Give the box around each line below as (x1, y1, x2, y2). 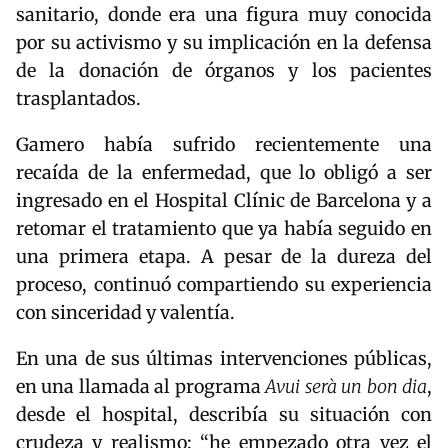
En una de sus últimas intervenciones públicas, (16, 347, 432, 371)
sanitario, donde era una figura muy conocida (16, 3, 432, 27)
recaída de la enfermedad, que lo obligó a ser (16, 161, 432, 185)
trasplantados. (16, 87, 141, 111)
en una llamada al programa (16, 375, 266, 399)
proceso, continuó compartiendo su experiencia (16, 273, 432, 297)
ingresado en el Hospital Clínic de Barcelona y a (16, 189, 432, 213)
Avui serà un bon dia (265, 375, 428, 399)
